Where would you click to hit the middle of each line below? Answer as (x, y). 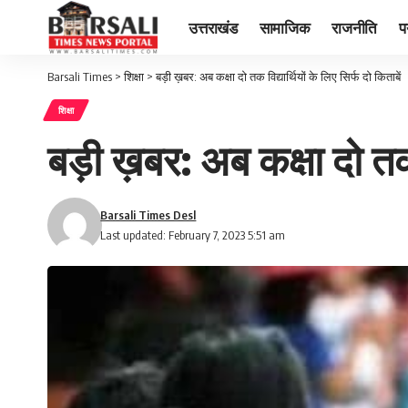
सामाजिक (285, 27)
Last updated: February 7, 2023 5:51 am (193, 235)
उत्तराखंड (213, 27)
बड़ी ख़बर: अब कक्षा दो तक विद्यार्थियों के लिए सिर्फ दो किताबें (278, 76)
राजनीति (355, 27)
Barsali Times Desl (148, 215)
